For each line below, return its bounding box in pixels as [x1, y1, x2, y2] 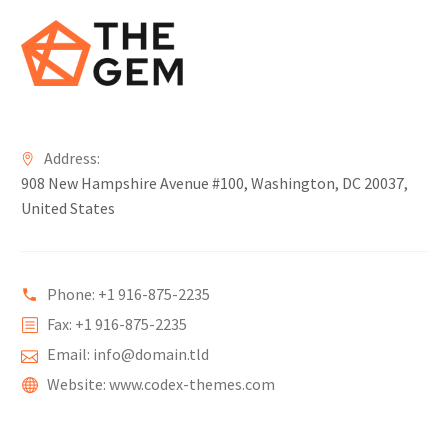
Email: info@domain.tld [47, 344, 210, 364]
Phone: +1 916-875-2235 [47, 284, 211, 304]
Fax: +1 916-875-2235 [47, 314, 188, 334]
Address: [43, 148, 100, 168]
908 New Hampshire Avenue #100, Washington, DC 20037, [21, 173, 408, 193]
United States [21, 198, 115, 218]
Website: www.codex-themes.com [47, 374, 276, 394]
